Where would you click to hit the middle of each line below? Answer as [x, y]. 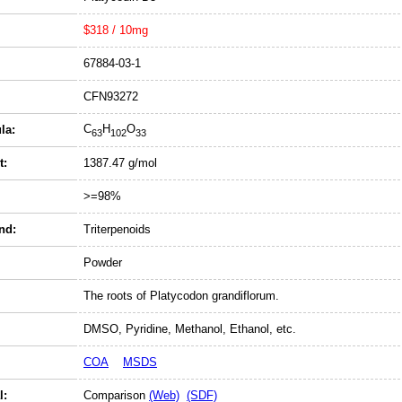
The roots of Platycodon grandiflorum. [181, 296]
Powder [103, 262]
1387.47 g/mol [120, 163]
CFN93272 [111, 96]
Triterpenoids [117, 229]
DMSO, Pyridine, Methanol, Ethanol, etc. [190, 329]
